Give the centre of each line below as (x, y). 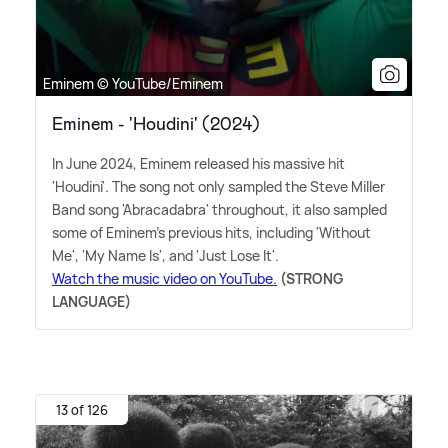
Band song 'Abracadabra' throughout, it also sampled (219, 210)
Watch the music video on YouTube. (164, 279)
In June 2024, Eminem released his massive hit (198, 164)
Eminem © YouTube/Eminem (133, 84)
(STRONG (311, 279)
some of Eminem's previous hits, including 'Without (211, 233)
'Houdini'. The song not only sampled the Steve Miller (218, 187)
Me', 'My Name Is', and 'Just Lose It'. (165, 256)
